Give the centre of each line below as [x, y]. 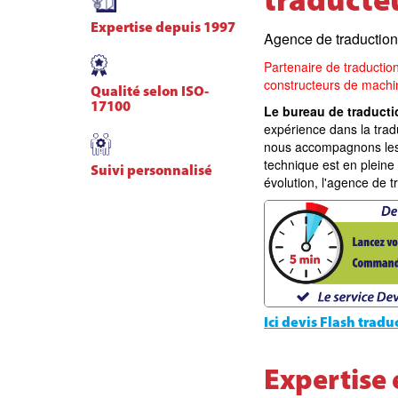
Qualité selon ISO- [150, 92]
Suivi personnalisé [151, 171]
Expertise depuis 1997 [163, 28]
